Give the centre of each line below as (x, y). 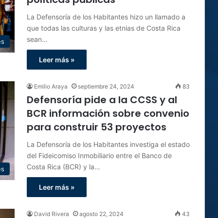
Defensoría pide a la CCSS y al (102, 100)
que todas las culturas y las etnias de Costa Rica (104, 28)
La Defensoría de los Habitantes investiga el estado (108, 144)
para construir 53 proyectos (97, 127)
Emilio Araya (51, 86)
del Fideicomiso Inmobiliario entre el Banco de (99, 155)
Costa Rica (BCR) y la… (64, 167)
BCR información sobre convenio (108, 113)
